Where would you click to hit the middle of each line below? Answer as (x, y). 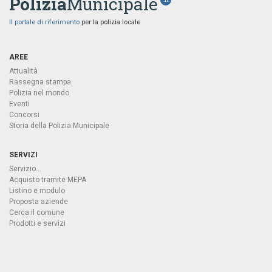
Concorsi (24, 115)
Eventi (19, 104)
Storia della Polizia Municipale (59, 126)
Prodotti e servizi (37, 224)
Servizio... (25, 169)
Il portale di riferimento (44, 22)
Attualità (23, 71)
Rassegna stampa (40, 82)
